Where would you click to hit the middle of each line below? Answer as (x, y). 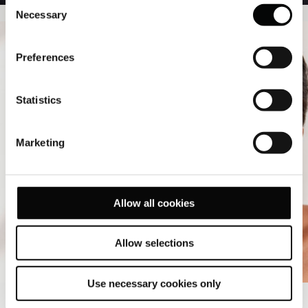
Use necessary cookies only (154, 283)
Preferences (45, 57)
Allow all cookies (154, 203)
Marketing (40, 142)
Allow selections (154, 243)
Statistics (38, 100)
